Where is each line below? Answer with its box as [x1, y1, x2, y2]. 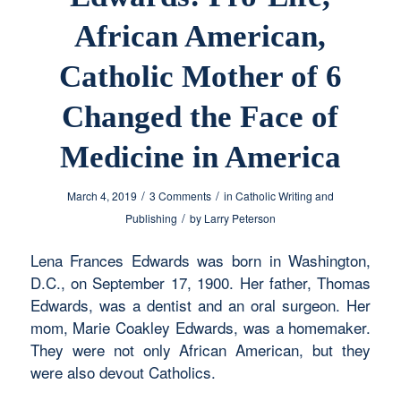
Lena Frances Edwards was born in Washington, [30, 249, 371, 272]
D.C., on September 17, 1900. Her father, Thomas [30, 271, 371, 294]
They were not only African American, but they [30, 338, 371, 362]
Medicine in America [59, 140, 341, 175]
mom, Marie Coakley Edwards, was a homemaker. [30, 316, 371, 339]
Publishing [124, 210, 177, 226]
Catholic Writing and [235, 188, 334, 203]
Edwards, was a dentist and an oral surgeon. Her [30, 294, 371, 317]
